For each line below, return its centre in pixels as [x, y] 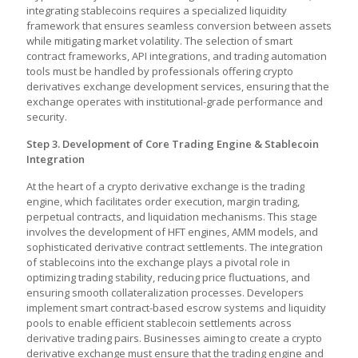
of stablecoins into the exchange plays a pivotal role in [158, 262]
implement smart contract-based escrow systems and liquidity [176, 308]
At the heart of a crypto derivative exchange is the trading [165, 186]
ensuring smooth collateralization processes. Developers [165, 292]
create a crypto [286, 338]
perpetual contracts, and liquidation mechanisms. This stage [172, 217]
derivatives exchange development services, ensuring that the [178, 86]
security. [47, 117]
